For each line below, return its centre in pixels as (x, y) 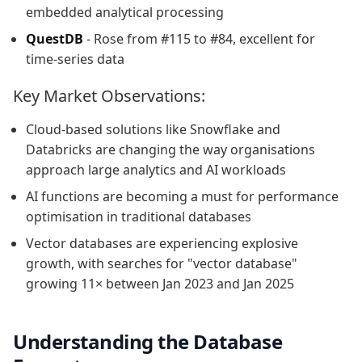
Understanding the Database (148, 341)
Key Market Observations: (109, 95)
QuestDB (55, 38)
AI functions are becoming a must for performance (182, 196)
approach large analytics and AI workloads (156, 169)
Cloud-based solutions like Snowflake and (153, 129)
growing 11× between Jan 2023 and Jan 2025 (160, 283)
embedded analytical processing (125, 12)
